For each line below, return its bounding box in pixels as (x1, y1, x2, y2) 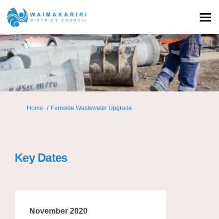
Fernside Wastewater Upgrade (51, 104, 132, 111)
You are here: (7, 104, 43, 111)
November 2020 (29, 206, 88, 215)
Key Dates (15, 151, 67, 164)
